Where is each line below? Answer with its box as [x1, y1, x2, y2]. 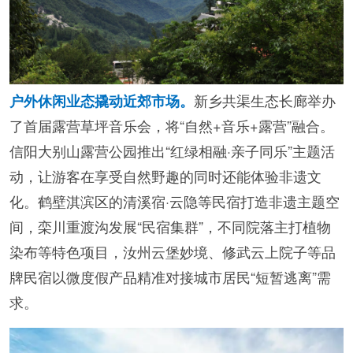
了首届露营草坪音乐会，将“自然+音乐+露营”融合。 [9, 115, 334, 136]
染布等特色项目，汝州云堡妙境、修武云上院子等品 [9, 241, 336, 262]
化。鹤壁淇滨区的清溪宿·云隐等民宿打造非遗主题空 [9, 191, 340, 212]
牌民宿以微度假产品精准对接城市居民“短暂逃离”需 [9, 266, 331, 288]
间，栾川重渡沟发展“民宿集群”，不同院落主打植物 [9, 216, 331, 237]
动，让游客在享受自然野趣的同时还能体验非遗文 [9, 165, 321, 187]
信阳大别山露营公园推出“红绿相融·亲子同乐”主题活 [9, 140, 335, 162]
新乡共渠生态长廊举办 [194, 90, 336, 111]
